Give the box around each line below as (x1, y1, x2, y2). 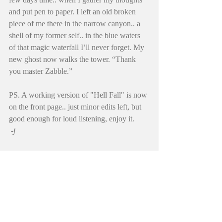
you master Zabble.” (9, 67, 72, 76)
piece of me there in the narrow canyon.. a (9, 19, 142, 28)
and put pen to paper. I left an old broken (9, 7, 138, 16)
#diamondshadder (13, 153, 68, 162)
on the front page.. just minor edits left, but (9, 103, 143, 111)
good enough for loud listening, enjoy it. (9, 114, 136, 123)
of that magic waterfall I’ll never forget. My (9, 43, 146, 52)
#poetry (79, 165, 103, 174)
